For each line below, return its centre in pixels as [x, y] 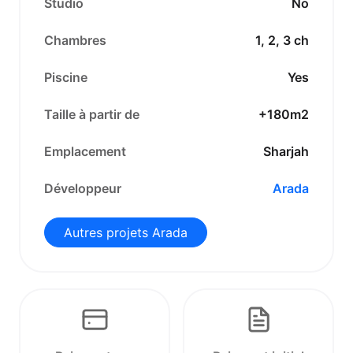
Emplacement [85, 151]
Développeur [83, 188]
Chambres [75, 40]
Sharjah [286, 151]
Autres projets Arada [126, 232]
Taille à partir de [92, 114]
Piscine [66, 77]
